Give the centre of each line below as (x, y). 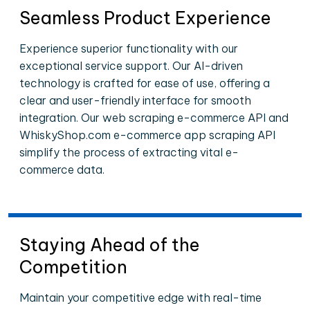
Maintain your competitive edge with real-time (140, 298)
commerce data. (62, 170)
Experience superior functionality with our (129, 48)
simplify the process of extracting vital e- (129, 152)
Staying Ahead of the (110, 245)
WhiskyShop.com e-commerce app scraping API (147, 135)
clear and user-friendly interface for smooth (135, 100)
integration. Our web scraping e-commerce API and (154, 118)
